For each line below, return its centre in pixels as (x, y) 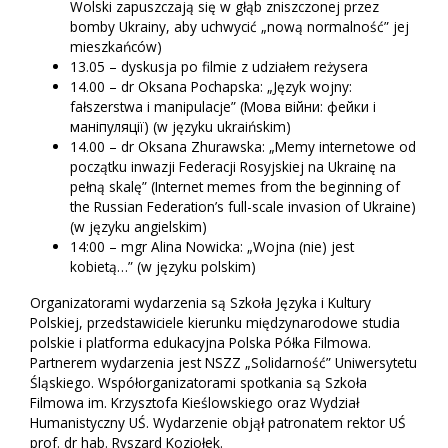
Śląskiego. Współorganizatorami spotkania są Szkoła (198, 382)
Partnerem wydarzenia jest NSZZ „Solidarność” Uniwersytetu (223, 362)
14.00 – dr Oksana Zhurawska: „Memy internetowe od (243, 146)
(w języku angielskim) (138, 226)
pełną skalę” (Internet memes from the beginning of (235, 186)
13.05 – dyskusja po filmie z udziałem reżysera (219, 66)
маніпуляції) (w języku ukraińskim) (180, 126)
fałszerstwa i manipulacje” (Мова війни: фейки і (223, 106)
